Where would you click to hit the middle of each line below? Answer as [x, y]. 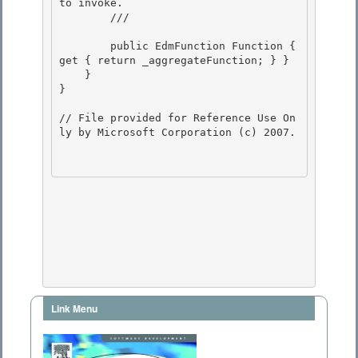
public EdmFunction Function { [85, 46]
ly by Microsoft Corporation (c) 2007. [177, 133]
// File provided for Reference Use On [177, 118]
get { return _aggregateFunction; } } [174, 61]
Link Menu [74, 309]
